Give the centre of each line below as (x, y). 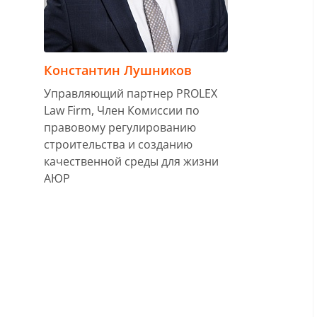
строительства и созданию (118, 144)
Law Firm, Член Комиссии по (122, 110)
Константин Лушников (118, 70)
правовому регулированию (120, 127)
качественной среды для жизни (131, 161)
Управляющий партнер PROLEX (131, 93)
